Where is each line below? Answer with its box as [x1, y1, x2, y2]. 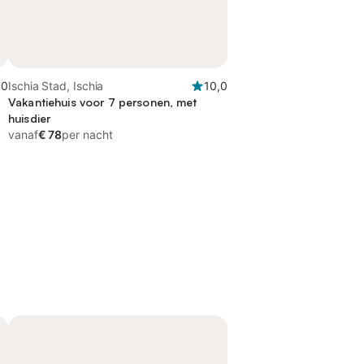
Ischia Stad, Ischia [8, 79, 104, 93]
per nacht [62, 128, 113, 141]
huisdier [8, 111, 51, 125]
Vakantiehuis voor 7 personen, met [8, 95, 197, 109]
